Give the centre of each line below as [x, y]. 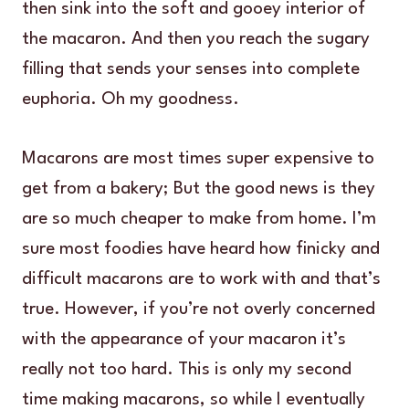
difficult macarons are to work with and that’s [201, 280]
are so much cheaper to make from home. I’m [199, 220]
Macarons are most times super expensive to [198, 159]
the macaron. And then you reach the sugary [196, 40]
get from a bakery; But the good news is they [199, 189]
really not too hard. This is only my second [187, 370]
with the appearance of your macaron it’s [184, 340]
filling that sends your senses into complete [191, 70]
